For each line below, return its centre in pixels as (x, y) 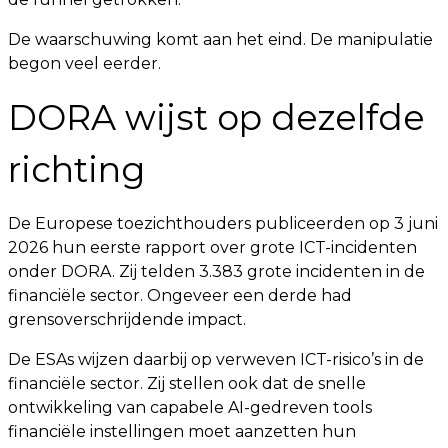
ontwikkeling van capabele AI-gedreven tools (190, 407)
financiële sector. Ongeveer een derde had (180, 295)
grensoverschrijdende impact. (127, 319)
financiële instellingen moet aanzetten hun (182, 431)
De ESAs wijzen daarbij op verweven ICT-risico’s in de (216, 359)
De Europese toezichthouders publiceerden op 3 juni (223, 223)
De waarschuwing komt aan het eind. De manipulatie (220, 39)
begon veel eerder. (84, 63)
